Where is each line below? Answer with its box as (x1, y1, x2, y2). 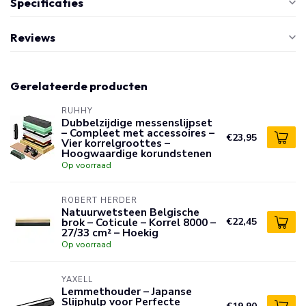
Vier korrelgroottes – (61, 136, 170, 150)
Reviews (10, 30, 55, 44)
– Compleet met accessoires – (61, 126, 214, 140)
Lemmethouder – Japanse (61, 284, 192, 298)
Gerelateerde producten (10, 79, 148, 93)
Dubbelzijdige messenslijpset (61, 115, 212, 130)
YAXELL (61, 275, 93, 285)
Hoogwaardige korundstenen (61, 146, 212, 161)
